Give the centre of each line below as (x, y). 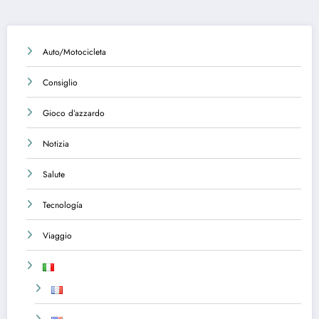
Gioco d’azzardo (74, 113)
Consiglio (60, 82)
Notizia (56, 143)
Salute (54, 174)
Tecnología (63, 205)
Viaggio (57, 235)
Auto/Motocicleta (74, 52)
